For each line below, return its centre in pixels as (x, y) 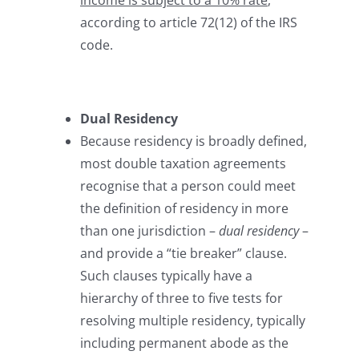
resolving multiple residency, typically (193, 321)
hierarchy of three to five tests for (182, 298)
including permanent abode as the (184, 343)
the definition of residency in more (184, 209)
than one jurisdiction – (149, 231)
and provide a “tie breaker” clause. (184, 254)
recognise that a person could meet (188, 186)
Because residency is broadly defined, (194, 141)
